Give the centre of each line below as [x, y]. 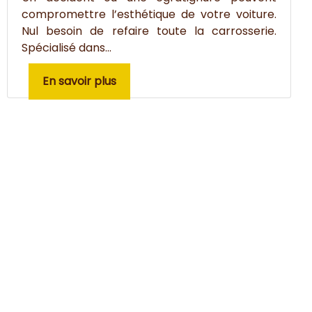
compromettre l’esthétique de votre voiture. [149, 14]
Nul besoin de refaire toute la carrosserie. [149, 31]
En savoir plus [79, 81]
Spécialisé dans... [67, 48]
